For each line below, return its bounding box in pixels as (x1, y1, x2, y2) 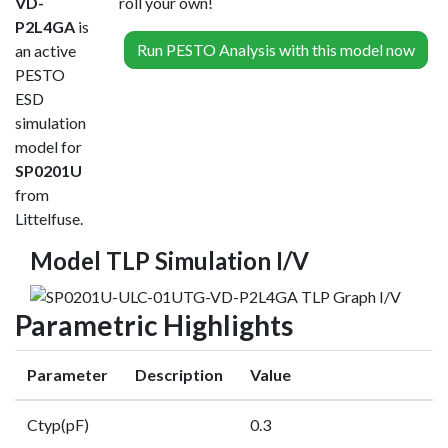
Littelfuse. (15, 209, 83, 228)
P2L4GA (15, 17, 78, 36)
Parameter (27, 364, 108, 384)
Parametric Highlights (15, 307, 293, 342)
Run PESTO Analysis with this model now (137, 40, 415, 59)
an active (15, 41, 76, 60)
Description (135, 364, 223, 384)
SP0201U (15, 161, 82, 180)
